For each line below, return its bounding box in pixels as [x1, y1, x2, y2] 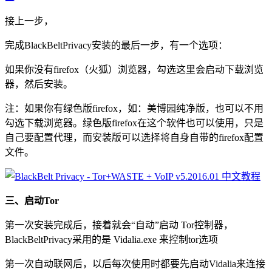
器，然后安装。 [5, 78, 73, 89]
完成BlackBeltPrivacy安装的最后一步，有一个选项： [5, 39, 228, 50]
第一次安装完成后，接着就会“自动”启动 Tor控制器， [5, 219, 233, 230]
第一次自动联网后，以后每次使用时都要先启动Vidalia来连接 [5, 258, 265, 269]
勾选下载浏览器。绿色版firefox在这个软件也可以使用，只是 [5, 117, 263, 128]
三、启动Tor [5, 195, 59, 206]
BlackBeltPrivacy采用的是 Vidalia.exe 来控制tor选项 [5, 234, 218, 245]
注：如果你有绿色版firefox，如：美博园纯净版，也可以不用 [5, 103, 263, 114]
